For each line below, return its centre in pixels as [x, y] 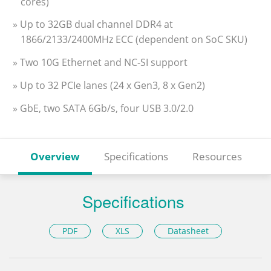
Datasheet [188, 231]
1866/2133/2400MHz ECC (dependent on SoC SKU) [134, 40]
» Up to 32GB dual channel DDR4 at [93, 24]
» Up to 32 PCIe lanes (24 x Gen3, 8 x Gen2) [109, 85]
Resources [217, 156]
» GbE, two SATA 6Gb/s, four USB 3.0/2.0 [103, 108]
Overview [55, 156]
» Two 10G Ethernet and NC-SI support [100, 63]
